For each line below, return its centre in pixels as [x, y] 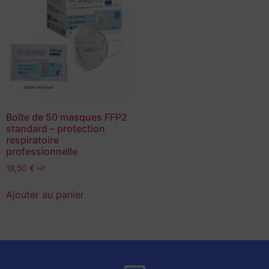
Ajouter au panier [45, 195]
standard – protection [56, 128]
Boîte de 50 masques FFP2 [67, 117]
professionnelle [42, 151]
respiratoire [32, 140]
